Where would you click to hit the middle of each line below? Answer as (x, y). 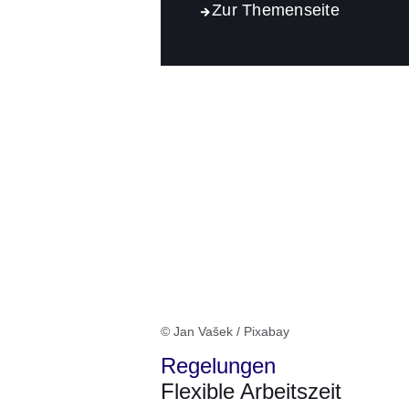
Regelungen (218, 366)
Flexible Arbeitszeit (251, 392)
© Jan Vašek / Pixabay (225, 332)
